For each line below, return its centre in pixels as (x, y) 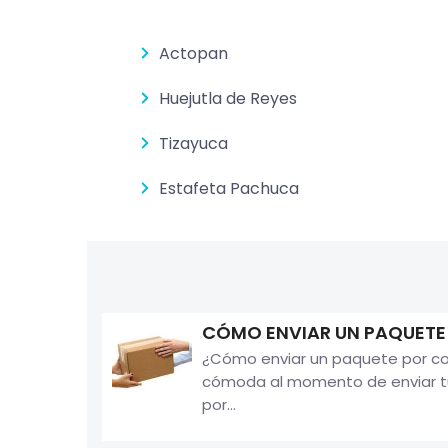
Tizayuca (194, 144)
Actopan (194, 54)
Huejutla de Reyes (228, 99)
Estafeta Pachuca (229, 189)
